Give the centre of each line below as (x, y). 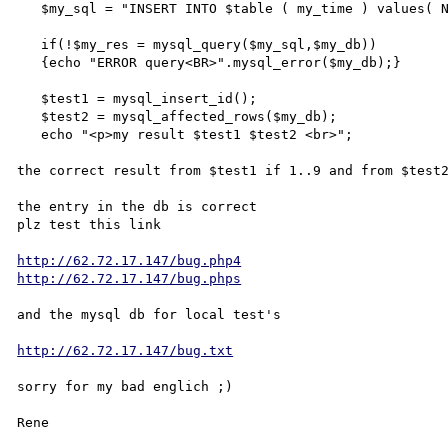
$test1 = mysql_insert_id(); (29, 98)
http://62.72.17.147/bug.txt (125, 350)
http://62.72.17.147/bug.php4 (129, 260)
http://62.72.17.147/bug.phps (129, 278)
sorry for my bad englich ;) (125, 386)
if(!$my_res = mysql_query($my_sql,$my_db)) (29, 44)
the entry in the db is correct (137, 206)
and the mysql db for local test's (149, 314)
